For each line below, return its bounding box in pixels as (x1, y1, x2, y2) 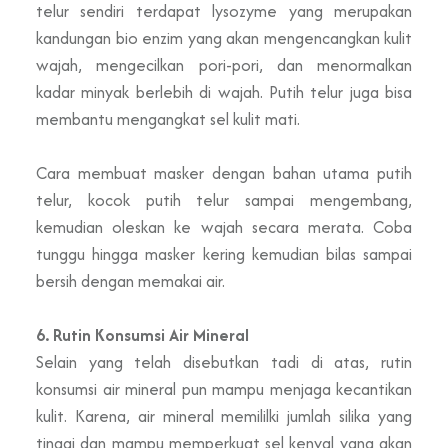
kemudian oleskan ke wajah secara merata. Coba (36, 214, 412, 239)
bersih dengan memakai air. (36, 268, 225, 293)
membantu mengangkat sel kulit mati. (36, 106, 300, 131)
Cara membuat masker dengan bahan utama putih (36, 160, 412, 185)
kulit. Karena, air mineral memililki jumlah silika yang (36, 403, 412, 428)
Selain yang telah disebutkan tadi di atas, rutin (36, 349, 412, 374)
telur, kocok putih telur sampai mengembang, (36, 187, 412, 212)
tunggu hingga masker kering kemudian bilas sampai (36, 241, 412, 266)
